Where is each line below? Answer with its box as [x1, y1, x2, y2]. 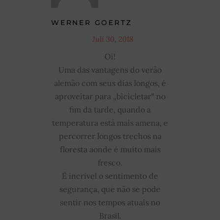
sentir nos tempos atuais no [60, 197, 160, 207]
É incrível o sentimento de [62, 170, 158, 181]
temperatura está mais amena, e [52, 117, 168, 128]
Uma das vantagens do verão [58, 64, 162, 75]
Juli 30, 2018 [92, 34, 133, 44]
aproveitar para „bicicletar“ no [55, 91, 165, 101]
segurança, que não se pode [59, 184, 161, 194]
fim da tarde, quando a [69, 104, 151, 114]
